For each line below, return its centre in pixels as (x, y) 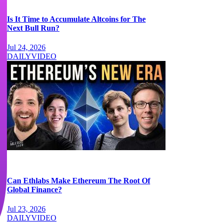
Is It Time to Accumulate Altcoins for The (76, 19)
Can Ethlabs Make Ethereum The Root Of (79, 181)
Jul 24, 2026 (26, 47)
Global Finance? (34, 190)
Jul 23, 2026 (26, 209)
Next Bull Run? (33, 28)
